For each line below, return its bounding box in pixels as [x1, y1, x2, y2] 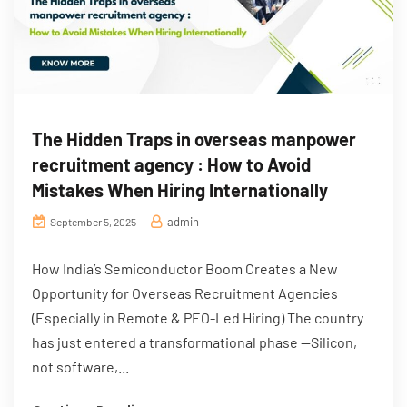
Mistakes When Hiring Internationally [32, 179, 328, 202]
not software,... [32, 358, 129, 376]
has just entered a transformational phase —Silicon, [32, 333, 357, 352]
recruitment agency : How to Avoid [32, 154, 311, 176]
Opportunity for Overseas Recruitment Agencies [32, 284, 338, 303]
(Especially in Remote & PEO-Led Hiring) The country [32, 309, 363, 327]
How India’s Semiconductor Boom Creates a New [32, 260, 338, 278]
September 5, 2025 [48, 215, 136, 229]
